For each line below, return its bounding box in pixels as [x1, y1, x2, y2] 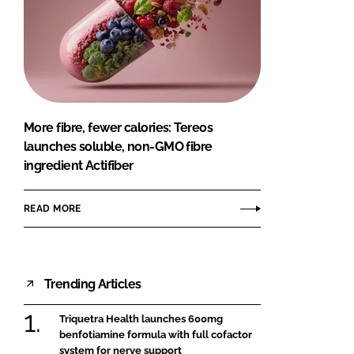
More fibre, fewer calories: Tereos [24, 120, 213, 136]
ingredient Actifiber [24, 158, 134, 174]
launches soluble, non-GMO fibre [24, 139, 213, 155]
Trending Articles [44, 276, 141, 292]
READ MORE [24, 202, 81, 214]
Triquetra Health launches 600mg [59, 313, 223, 326]
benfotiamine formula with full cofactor [59, 329, 252, 341]
